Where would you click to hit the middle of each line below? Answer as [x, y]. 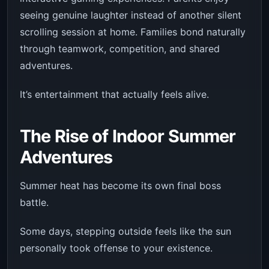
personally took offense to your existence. [116, 248]
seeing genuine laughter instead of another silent [131, 15]
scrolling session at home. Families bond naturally [133, 32]
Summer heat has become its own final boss [120, 185]
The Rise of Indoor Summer [128, 136]
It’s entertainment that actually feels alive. [114, 94]
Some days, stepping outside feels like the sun [125, 231]
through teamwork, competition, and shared [120, 48]
